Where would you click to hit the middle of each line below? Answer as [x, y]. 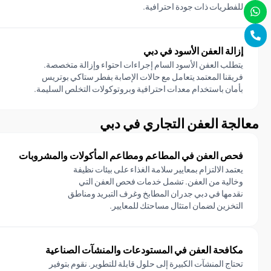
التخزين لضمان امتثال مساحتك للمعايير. [176, 205]
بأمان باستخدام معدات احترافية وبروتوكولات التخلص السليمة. [139, 89]
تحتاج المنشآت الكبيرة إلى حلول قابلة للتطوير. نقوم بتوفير [146, 263]
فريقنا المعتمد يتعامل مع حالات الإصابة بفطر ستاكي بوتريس [142, 77]
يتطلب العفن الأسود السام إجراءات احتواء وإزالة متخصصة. [143, 64]
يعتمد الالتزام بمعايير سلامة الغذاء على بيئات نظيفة [158, 169]
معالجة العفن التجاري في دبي [179, 123]
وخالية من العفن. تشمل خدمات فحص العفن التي [161, 181]
